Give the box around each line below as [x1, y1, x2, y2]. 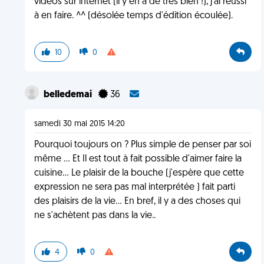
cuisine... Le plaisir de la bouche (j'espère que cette [34, 169, 244, 178]
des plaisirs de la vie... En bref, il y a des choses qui [34, 197, 240, 206]
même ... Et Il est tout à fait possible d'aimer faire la [34, 154, 242, 164]
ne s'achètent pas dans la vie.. [34, 211, 156, 220]
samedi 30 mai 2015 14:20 [34, 120, 125, 128]
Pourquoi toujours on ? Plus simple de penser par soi [34, 140, 251, 150]
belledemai [43, 90, 94, 100]
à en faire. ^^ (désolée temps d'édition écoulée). [34, 11, 233, 21]
